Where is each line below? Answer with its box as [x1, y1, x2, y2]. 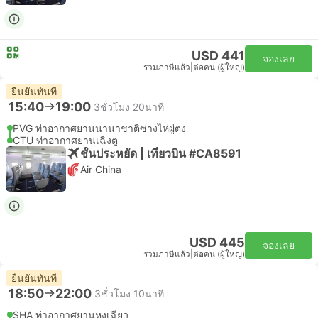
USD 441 [192, 48, 245, 63]
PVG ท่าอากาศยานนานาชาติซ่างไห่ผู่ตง [13, 122, 186, 134]
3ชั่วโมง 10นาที [94, 287, 164, 300]
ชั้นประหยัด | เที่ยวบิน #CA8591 [80, 146, 241, 160]
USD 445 [190, 235, 245, 250]
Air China [80, 163, 121, 175]
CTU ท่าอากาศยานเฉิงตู [13, 134, 118, 146]
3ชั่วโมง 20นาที [94, 100, 164, 113]
